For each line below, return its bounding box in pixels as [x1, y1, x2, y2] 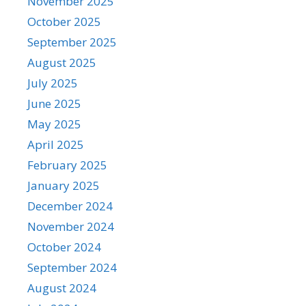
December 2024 [27, 197, 113, 214]
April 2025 [27, 136, 84, 152]
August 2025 [27, 54, 96, 70]
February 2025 [27, 156, 107, 173]
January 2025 [27, 177, 100, 193]
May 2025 [27, 115, 81, 132]
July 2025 [27, 74, 78, 91]
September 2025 [27, 33, 117, 50]
